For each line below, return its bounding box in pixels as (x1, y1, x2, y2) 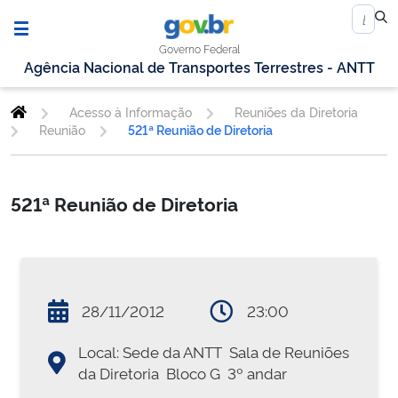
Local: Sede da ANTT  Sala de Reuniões (78, 341, 350, 362)
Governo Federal (159, 41, 241, 57)
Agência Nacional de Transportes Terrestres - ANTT (23, 57, 375, 77)
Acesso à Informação (68, 103, 192, 121)
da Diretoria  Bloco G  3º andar (78, 362, 288, 384)
